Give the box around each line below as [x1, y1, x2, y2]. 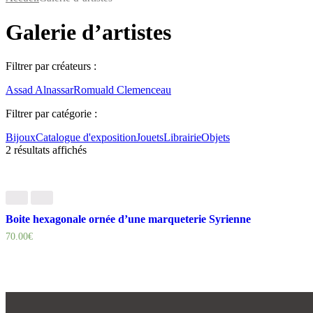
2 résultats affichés [6, 144, 87, 156]
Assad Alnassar [6, 84, 73, 96]
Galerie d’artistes [6, 19, 171, 45]
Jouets [136, 131, 163, 144]
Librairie [163, 131, 201, 144]
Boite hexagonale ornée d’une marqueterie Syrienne [6, 212, 251, 225]
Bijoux [6, 131, 36, 144]
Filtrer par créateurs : [6, 60, 96, 73]
